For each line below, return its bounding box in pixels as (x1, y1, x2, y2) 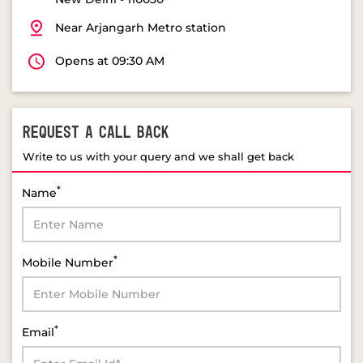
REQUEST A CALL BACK (23, 123, 169, 142)
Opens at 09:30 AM (55, 53, 164, 68)
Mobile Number (22, 254, 113, 270)
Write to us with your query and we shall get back (23, 149, 294, 163)
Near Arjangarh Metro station (55, 19, 226, 35)
